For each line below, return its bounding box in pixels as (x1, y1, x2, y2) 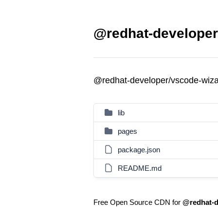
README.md (118, 164, 162, 172)
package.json (118, 145, 160, 154)
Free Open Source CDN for (93, 198, 182, 206)
